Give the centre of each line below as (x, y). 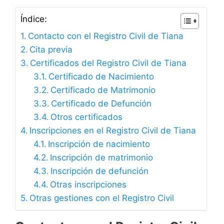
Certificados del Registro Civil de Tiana (108, 63)
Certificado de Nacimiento (101, 77)
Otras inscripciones (88, 185)
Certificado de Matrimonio (103, 90)
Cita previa (51, 50)
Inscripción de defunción (99, 171)
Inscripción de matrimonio (101, 158)
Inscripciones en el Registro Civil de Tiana (113, 131)
